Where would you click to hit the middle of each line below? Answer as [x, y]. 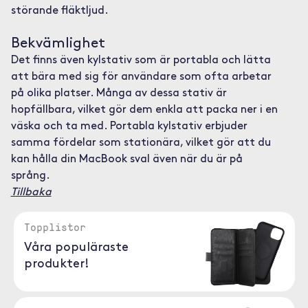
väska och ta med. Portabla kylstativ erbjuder [129, 126]
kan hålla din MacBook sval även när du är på [126, 159]
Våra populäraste [76, 248]
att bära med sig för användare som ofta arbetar [141, 77]
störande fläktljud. [59, 11]
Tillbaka [31, 192]
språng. [30, 176]
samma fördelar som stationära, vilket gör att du [141, 143]
